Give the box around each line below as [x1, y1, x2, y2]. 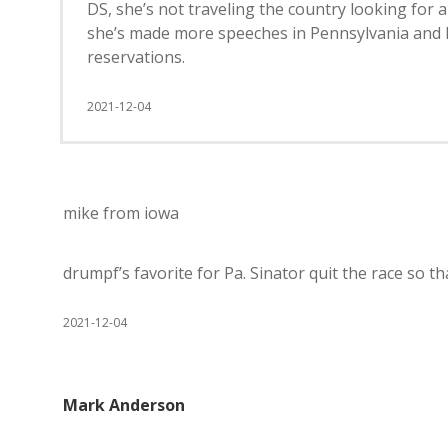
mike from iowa [63, 202, 179, 224]
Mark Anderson [63, 394, 185, 416]
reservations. [87, 46, 185, 68]
